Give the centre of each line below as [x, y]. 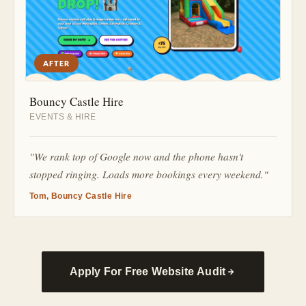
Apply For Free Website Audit [148, 272]
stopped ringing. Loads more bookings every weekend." [149, 174]
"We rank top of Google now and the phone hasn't [136, 156]
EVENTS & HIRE [63, 117]
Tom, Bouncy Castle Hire [81, 196]
